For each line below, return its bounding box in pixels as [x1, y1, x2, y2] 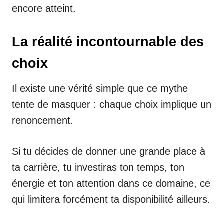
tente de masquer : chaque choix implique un [12, 98, 211, 110]
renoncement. [12, 114, 73, 126]
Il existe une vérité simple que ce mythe [12, 82, 188, 94]
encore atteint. [12, 2, 76, 14]
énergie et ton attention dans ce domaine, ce [12, 177, 210, 189]
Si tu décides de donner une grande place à [12, 145, 205, 157]
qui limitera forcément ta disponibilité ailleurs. [12, 193, 210, 205]
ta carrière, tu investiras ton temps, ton [12, 161, 184, 173]
